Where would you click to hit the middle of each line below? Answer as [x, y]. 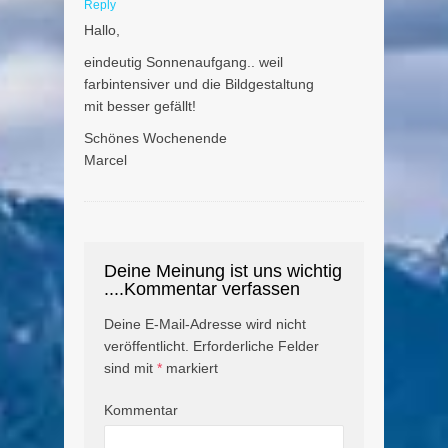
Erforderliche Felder [256, 346]
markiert [190, 368]
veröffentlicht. [146, 346]
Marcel [105, 160]
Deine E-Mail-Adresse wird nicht [205, 324]
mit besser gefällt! [140, 106]
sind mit [130, 368]
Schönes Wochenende [155, 138]
